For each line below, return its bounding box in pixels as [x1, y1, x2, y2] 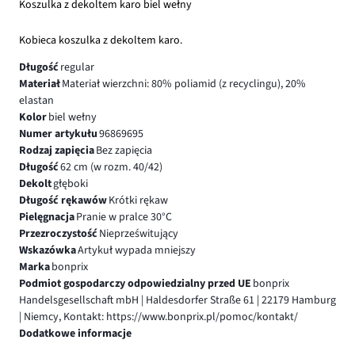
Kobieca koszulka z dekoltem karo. [19, 32, 182, 48]
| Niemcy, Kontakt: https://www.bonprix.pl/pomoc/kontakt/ [19, 308, 298, 325]
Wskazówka [19, 242, 76, 258]
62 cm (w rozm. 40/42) [59, 158, 162, 175]
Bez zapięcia [95, 142, 152, 158]
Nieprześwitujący [98, 225, 178, 242]
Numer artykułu [19, 125, 97, 142]
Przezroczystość [19, 225, 97, 242]
